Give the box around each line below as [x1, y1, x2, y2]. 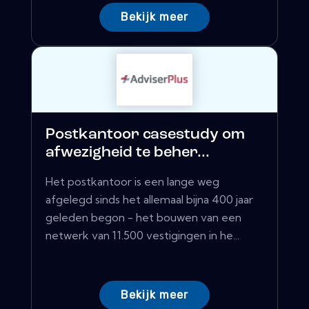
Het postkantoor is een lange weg [46, 175, 219, 189]
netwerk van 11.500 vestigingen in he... [46, 228, 239, 243]
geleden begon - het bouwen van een [46, 210, 241, 225]
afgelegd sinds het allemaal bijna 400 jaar [46, 192, 253, 207]
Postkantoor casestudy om [46, 127, 245, 143]
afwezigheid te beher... [46, 145, 210, 161]
